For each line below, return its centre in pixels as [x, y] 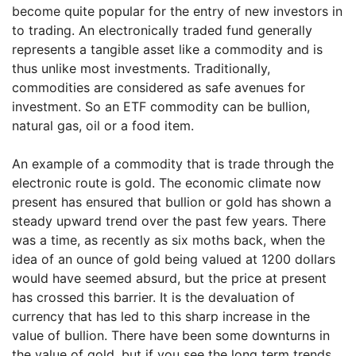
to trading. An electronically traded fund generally [162, 30]
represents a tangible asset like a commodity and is [167, 49]
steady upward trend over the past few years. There [169, 221]
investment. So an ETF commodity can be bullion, [161, 106]
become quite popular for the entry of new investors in [177, 11]
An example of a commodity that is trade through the [173, 164]
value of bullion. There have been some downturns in [171, 335]
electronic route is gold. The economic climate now [166, 183]
